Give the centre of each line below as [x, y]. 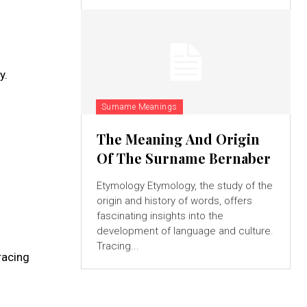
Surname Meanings [139, 107]
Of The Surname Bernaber [183, 158]
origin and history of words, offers [174, 200]
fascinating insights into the [160, 216]
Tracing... [118, 246]
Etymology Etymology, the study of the [122, 185]
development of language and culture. [185, 231]
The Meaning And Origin [178, 138]
